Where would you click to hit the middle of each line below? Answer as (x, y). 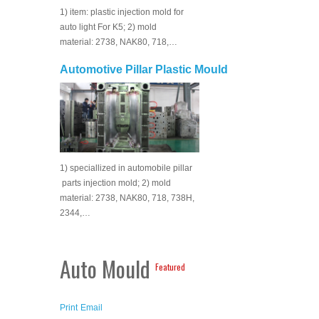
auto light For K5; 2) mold (108, 27)
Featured (170, 266)
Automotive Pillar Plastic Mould (144, 69)
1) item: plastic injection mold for (122, 12)
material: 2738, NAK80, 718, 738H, (127, 198)
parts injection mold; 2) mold (115, 183)
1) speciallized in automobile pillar (126, 168)
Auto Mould (108, 268)
